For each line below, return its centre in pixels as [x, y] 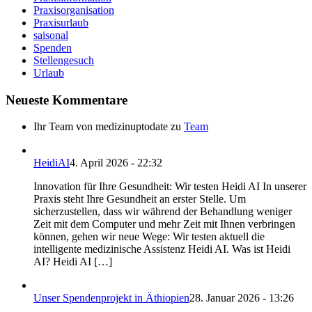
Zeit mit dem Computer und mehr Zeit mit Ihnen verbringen [164, 224]
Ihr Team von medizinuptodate [101, 127]
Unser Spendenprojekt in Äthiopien [111, 298]
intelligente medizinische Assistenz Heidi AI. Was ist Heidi [162, 249]
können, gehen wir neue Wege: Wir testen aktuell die [149, 237]
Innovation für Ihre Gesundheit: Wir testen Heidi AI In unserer [170, 187]
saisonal [51, 35]
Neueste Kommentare [67, 100]
